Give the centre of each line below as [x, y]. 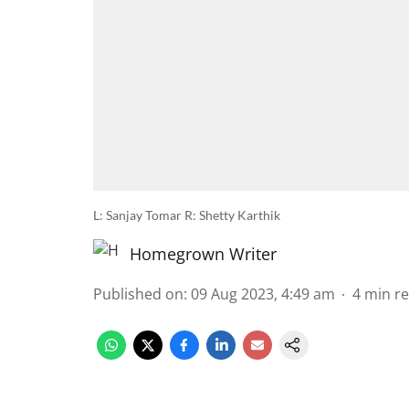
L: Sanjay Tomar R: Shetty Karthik [187, 215]
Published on [138, 294]
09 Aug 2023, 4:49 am [263, 294]
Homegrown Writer [203, 254]
